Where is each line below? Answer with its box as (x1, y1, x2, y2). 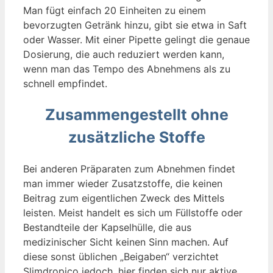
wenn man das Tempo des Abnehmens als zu (23, 63, 230, 76)
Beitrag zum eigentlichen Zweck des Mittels (23, 191, 224, 204)
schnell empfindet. (23, 77, 107, 90)
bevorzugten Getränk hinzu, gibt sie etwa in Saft (23, 19, 247, 32)
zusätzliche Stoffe (68, 127, 205, 146)
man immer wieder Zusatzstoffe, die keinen (23, 177, 222, 190)
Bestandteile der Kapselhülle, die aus (23, 221, 191, 233)
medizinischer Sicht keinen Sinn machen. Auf (23, 235, 229, 248)
